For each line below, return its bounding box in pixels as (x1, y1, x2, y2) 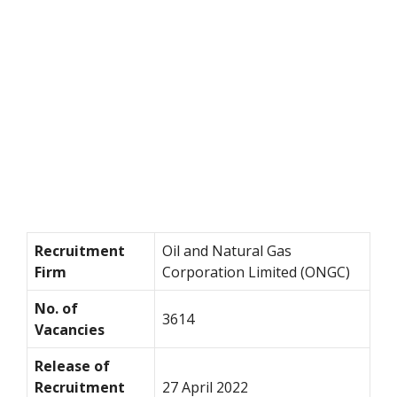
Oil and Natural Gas (162, 240, 292, 261)
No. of (35, 298, 78, 318)
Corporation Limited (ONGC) (162, 261, 354, 282)
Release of (35, 355, 110, 376)
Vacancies (35, 319, 108, 339)
